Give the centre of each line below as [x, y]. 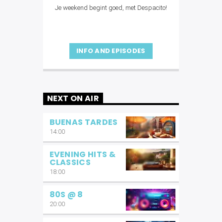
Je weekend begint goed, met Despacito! [111, 7]
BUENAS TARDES [83, 122]
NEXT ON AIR [73, 99]
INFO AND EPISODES [111, 51]
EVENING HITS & [82, 154]
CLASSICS [70, 162]
